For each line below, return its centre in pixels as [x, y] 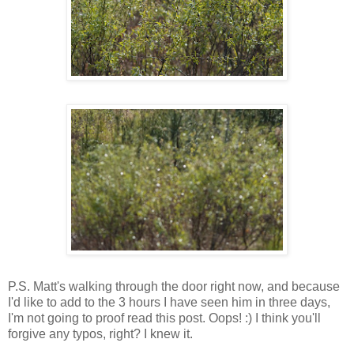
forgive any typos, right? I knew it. [100, 334]
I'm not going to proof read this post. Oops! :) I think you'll [164, 318]
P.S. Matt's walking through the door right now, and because [174, 287]
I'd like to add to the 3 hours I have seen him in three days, [169, 303]
